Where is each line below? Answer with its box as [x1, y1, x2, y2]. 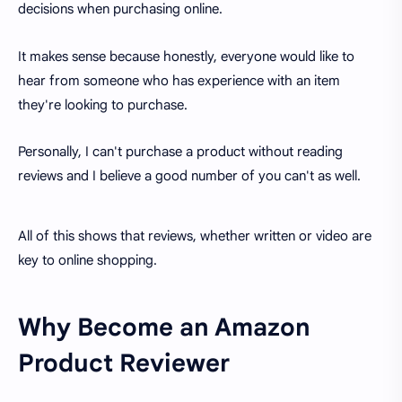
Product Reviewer [18, 348, 230, 380]
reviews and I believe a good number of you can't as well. [18, 168, 361, 185]
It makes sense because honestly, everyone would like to [18, 48, 354, 65]
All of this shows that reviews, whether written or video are [18, 228, 371, 245]
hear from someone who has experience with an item [18, 72, 340, 89]
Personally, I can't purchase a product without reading [18, 144, 343, 161]
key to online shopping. [18, 252, 157, 269]
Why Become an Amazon [18, 312, 310, 344]
